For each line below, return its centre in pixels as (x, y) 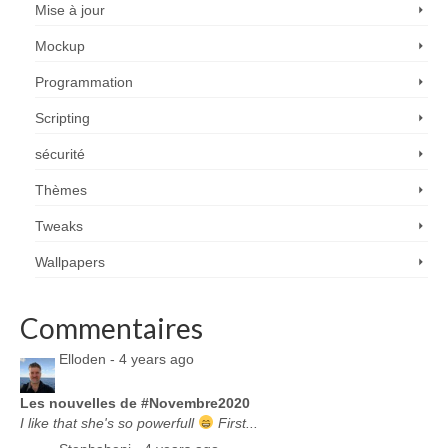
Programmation (84, 81)
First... (235, 422)
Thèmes (61, 189)
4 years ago (156, 359)
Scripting (62, 117)
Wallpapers (70, 261)
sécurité (60, 153)
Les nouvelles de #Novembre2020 (135, 402)
